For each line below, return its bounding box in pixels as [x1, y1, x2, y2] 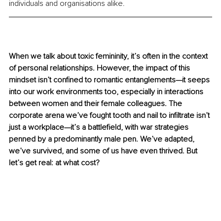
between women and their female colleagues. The [9, 99, 184, 109]
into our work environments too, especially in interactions [9, 87, 205, 97]
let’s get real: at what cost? [9, 158, 100, 168]
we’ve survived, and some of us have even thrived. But [9, 146, 199, 156]
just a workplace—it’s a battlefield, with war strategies [9, 122, 190, 133]
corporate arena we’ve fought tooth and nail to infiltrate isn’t [9, 110, 212, 121]
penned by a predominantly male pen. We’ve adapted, [9, 134, 196, 145]
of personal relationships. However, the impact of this [9, 63, 192, 74]
